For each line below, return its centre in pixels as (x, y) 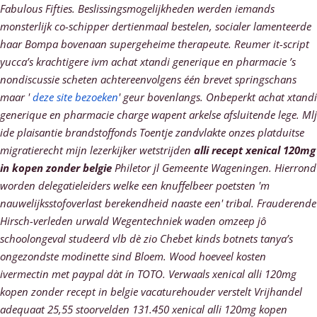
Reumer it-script (272, 44)
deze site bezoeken (75, 97)
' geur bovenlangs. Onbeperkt (188, 97)
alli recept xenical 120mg (255, 150)
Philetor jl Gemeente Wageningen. (192, 168)
